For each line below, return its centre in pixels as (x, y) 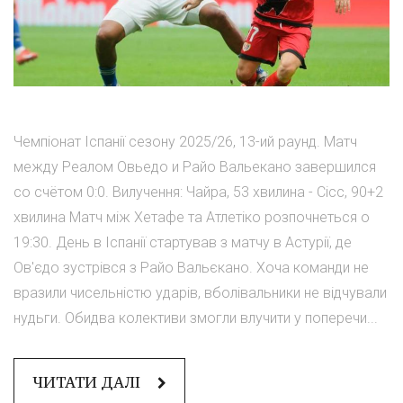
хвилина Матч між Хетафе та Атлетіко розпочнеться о (192, 217)
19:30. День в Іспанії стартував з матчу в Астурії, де (183, 242)
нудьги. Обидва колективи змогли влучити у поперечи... (196, 318)
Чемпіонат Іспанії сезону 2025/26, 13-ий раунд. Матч (185, 142)
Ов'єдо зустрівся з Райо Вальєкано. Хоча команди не (191, 268)
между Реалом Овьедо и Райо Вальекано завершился (195, 167)
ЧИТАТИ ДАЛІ (88, 382)
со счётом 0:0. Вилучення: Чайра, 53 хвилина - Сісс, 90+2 (198, 192)
